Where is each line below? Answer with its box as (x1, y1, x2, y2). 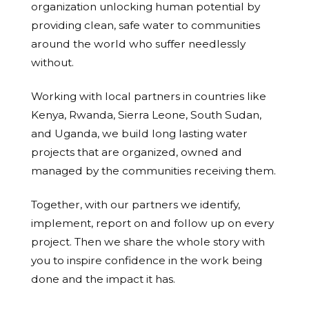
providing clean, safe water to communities (31, 19, 260, 32)
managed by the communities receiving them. (31, 164, 276, 178)
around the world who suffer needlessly (31, 37, 246, 51)
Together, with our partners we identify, (31, 198, 240, 212)
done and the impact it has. (31, 272, 175, 286)
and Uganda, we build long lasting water (31, 127, 248, 141)
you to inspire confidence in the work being (31, 254, 262, 268)
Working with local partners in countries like (31, 90, 266, 103)
